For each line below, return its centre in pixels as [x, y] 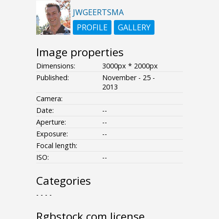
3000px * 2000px [130, 66]
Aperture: [51, 122]
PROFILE [92, 28]
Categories [64, 181]
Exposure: [52, 134]
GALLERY [134, 28]
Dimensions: [56, 66]
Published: [53, 78]
